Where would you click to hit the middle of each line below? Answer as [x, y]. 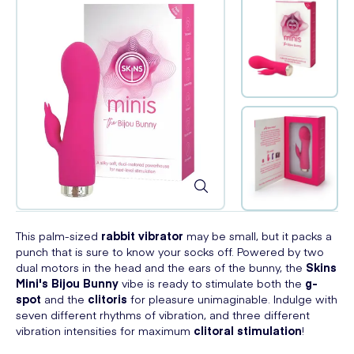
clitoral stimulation [248, 330]
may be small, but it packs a [258, 235]
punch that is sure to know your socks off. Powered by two [170, 251]
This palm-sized [58, 235]
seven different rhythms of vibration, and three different [163, 314]
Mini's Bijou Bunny [67, 282]
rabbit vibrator [142, 235]
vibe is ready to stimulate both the [212, 282]
